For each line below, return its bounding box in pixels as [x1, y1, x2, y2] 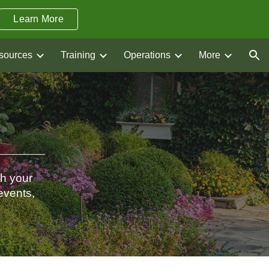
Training [61, 50, 95, 60]
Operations [124, 50, 171, 60]
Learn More [13, 14, 64, 24]
